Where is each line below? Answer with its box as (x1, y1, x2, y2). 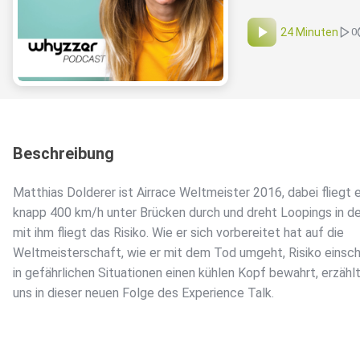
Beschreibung (13, 144, 114, 164)
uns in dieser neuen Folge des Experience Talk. (13, 285, 274, 301)
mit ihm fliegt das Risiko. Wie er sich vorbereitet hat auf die (13, 225, 344, 241)
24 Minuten (280, 26, 338, 39)
